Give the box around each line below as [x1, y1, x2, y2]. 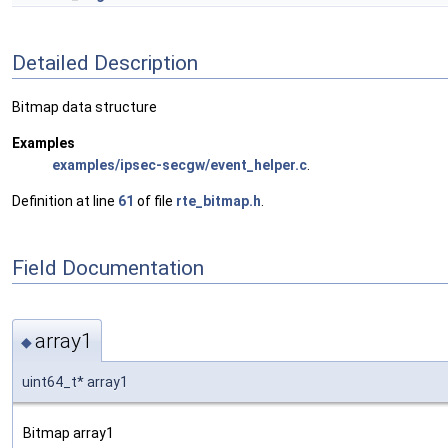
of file [134, 193, 176, 210]
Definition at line [12, 193, 118, 210]
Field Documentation [12, 255, 204, 280]
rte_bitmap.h [176, 193, 261, 210]
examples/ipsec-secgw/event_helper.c [52, 157, 307, 174]
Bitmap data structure [12, 99, 157, 116]
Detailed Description [12, 50, 198, 75]
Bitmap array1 [23, 424, 114, 441]
